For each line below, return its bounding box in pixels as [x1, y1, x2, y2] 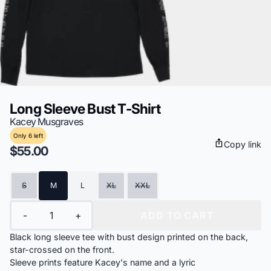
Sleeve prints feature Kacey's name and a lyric [10, 257, 195, 267]
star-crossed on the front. [10, 244, 114, 255]
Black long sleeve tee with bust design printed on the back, [10, 232, 248, 242]
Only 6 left [13, 131, 43, 139]
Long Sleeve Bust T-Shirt [10, 100, 160, 117]
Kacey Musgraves [10, 116, 83, 128]
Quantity [9, 198, 43, 211]
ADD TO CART [140, 209, 214, 221]
